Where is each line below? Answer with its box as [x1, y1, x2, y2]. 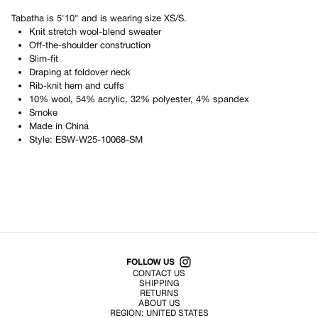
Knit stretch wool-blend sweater [29, 26, 161, 37]
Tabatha [11, 13, 44, 23]
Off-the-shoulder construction [29, 40, 150, 50]
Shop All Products [158, 256, 251, 270]
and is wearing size [79, 13, 164, 23]
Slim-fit [29, 53, 58, 64]
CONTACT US [133, 268, 185, 279]
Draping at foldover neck [29, 67, 131, 77]
